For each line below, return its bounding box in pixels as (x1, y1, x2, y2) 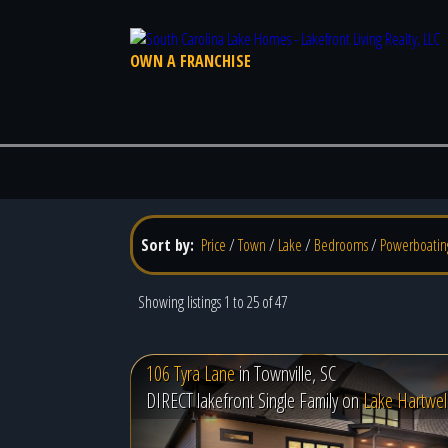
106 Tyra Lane (146, 360, 235, 387)
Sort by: (141, 234, 198, 256)
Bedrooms (314, 234, 368, 256)
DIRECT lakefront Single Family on (146, 387, 363, 414)
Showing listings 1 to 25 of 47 (138, 291, 287, 313)
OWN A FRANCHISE (130, 50, 251, 72)
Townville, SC (254, 360, 336, 387)
